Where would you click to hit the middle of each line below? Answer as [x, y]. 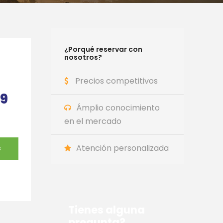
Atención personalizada [123, 148]
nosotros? [83, 57]
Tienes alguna [107, 210]
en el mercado [93, 121]
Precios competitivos [117, 81]
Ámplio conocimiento [118, 108]
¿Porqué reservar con [104, 50]
